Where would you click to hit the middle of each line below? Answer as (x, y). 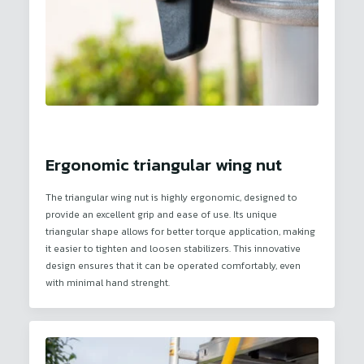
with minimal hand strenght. (108, 283)
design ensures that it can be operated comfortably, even (173, 266)
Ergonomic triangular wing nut (164, 165)
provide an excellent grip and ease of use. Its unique (161, 214)
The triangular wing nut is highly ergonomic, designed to (171, 197)
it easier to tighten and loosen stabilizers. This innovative (173, 249)
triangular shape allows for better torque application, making (180, 232)
